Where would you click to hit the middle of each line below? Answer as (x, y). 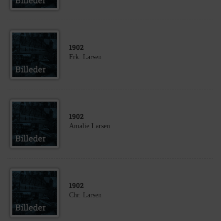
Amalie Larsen (90, 126)
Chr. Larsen (85, 195)
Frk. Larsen (85, 57)
